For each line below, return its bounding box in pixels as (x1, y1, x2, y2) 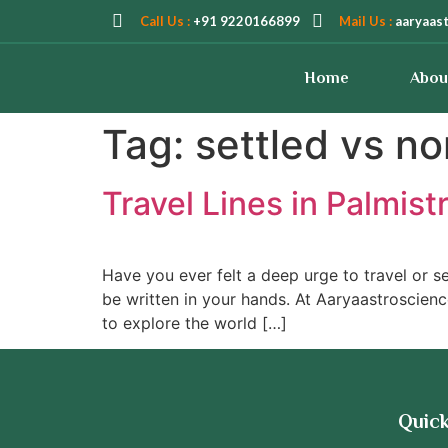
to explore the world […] (102, 313, 287, 333)
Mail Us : (339, 12, 395, 29)
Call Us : (139, 12, 193, 29)
